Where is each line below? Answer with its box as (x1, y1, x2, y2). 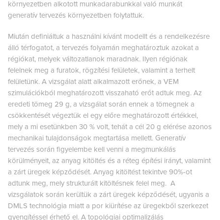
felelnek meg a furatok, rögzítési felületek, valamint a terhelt (8, 65, 195, 75)
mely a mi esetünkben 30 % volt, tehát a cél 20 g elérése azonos (8, 122, 212, 131)
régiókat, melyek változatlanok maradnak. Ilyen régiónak (8, 54, 188, 63)
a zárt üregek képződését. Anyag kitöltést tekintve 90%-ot (8, 167, 192, 176)
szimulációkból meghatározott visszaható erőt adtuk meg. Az (8, 88, 202, 97)
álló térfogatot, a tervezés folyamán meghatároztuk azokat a (8, 43, 199, 52)
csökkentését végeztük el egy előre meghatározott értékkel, (8, 110, 198, 120)
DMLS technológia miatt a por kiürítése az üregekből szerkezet (8, 201, 208, 210)
